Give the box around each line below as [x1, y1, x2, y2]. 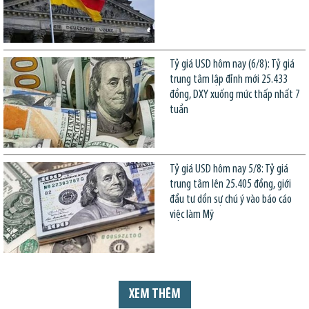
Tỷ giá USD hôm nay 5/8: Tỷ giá [169, 163, 288, 176]
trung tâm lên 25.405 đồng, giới [169, 179, 291, 191]
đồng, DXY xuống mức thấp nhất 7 [169, 89, 300, 101]
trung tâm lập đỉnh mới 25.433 [169, 74, 288, 86]
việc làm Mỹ [169, 209, 214, 221]
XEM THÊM [128, 288, 181, 302]
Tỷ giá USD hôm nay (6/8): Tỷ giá [169, 59, 295, 71]
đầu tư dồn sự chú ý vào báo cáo [169, 194, 292, 206]
